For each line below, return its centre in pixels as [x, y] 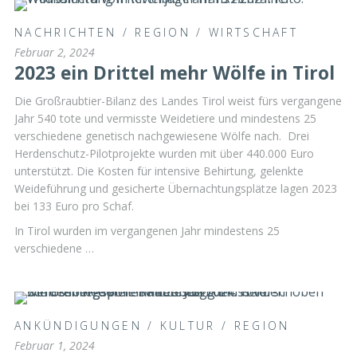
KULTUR [188, 325]
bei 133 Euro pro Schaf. [74, 206]
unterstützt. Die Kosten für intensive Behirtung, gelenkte [159, 171]
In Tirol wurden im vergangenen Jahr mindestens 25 [147, 231]
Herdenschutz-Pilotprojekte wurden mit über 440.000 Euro [164, 153]
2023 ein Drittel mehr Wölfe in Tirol [175, 73]
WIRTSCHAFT [254, 32]
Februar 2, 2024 [55, 52]
